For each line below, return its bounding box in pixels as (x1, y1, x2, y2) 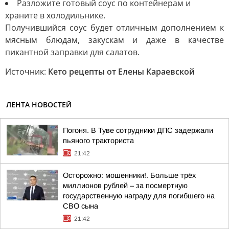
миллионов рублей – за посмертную (63, 181, 188, 190)
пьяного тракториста (63, 136, 134, 145)
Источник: (5, 66, 48, 78)
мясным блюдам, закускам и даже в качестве (5, 34, 224, 46)
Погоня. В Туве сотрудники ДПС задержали (63, 126, 213, 135)
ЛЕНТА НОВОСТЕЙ (6, 100, 72, 110)
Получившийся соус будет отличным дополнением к (5, 22, 224, 34)
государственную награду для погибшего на (63, 192, 215, 200)
